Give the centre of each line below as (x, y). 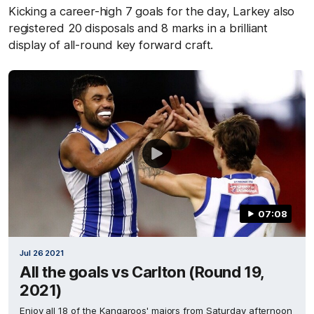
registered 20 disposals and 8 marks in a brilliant (138, 28)
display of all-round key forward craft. (111, 45)
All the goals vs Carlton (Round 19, (142, 272)
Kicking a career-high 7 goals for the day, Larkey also (152, 11)
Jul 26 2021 (42, 253)
